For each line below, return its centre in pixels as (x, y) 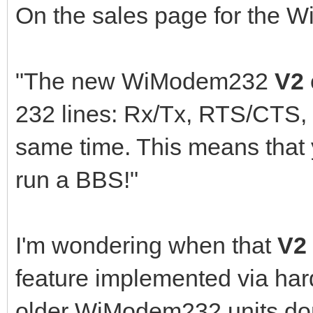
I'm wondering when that (146, 245)
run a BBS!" (77, 179)
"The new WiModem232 (145, 81)
